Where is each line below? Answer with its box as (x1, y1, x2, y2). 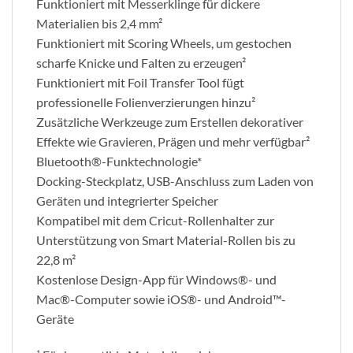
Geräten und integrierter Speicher (36, 193, 218, 209)
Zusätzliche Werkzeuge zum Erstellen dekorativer (36, 114, 303, 130)
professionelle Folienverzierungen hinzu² (36, 95, 255, 110)
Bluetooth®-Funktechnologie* (36, 154, 202, 169)
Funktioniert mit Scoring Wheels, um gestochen (36, 35, 292, 51)
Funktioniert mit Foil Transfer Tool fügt (36, 75, 244, 91)
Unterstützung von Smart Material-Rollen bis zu (36, 232, 295, 248)
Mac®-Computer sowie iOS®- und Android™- (36, 292, 286, 307)
